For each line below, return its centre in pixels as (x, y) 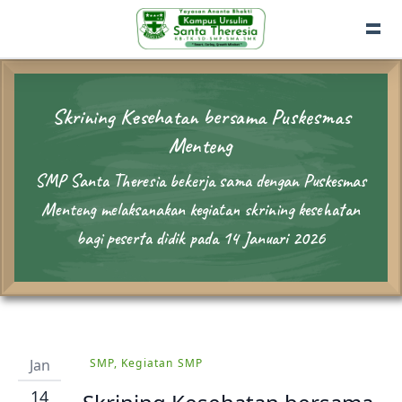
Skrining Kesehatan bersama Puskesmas (201, 117)
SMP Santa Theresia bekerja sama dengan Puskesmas (201, 181)
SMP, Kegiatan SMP (147, 363)
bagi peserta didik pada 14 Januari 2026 (201, 239)
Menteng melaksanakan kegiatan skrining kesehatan (201, 210)
